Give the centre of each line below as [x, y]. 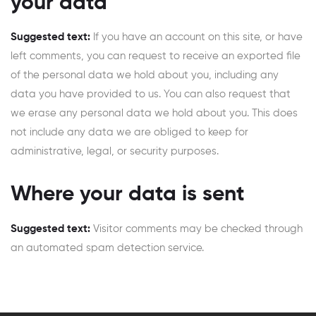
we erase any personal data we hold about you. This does [154, 114]
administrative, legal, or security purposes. [115, 152]
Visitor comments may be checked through [198, 229]
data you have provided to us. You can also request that [151, 95]
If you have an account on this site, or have [198, 37]
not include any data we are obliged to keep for [129, 133]
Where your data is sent [128, 195]
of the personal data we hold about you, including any [145, 75]
